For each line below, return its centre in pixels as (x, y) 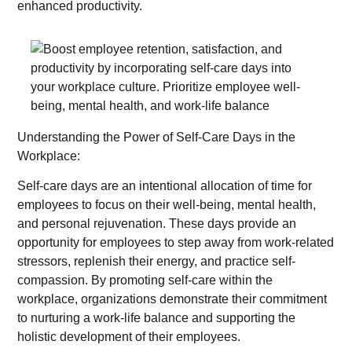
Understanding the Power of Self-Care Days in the (157, 137)
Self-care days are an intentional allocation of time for (165, 186)
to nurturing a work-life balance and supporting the (157, 318)
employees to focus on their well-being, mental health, (167, 205)
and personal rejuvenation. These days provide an (157, 224)
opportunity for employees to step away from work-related (176, 243)
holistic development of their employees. (129, 337)
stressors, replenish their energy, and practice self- (157, 262)
